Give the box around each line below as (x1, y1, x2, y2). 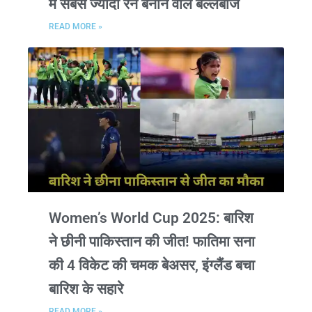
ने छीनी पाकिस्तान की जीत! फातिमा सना (49, 233, 255, 250)
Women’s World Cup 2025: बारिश (49, 209, 253, 226)
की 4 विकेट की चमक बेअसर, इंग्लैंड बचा (49, 256, 255, 274)
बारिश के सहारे (49, 280, 123, 297)
